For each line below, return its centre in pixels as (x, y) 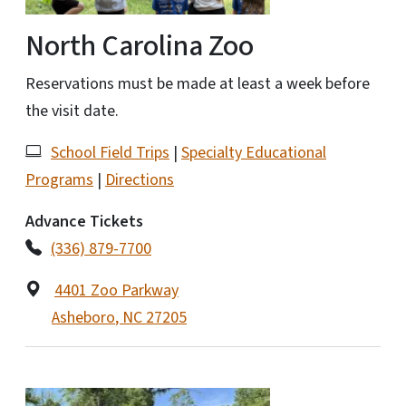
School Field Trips (110, 152)
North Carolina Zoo (140, 46)
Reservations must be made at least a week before (198, 83)
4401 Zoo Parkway (116, 290)
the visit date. (74, 111)
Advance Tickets (84, 221)
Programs (59, 179)
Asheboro (83, 317)
